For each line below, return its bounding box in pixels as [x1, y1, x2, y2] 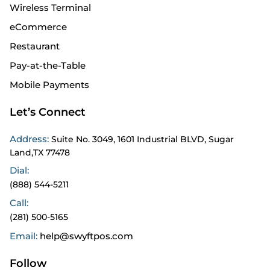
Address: [10, 133, 51, 145]
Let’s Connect [10, 105, 86, 119]
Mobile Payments [10, 78, 89, 90]
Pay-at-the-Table [10, 59, 86, 71]
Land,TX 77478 [10, 146, 70, 158]
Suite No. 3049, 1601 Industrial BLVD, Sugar [51, 133, 234, 145]
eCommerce [10, 20, 67, 33]
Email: [10, 230, 40, 242]
